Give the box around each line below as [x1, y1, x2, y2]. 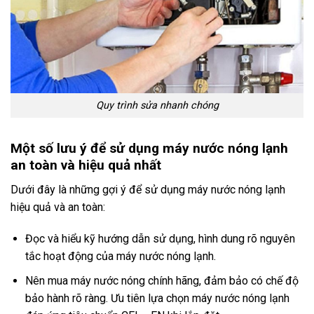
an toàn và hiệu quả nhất [11, 156, 161, 173]
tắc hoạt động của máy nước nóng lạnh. [25, 250, 216, 264]
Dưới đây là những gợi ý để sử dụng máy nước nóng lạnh [11, 182, 285, 196]
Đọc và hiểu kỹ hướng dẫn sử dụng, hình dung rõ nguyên [25, 232, 295, 246]
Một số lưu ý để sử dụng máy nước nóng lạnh [11, 139, 288, 156]
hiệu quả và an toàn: [11, 200, 105, 214]
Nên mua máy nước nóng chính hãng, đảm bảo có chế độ [25, 273, 299, 287]
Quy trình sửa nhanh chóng [95, 100, 219, 112]
